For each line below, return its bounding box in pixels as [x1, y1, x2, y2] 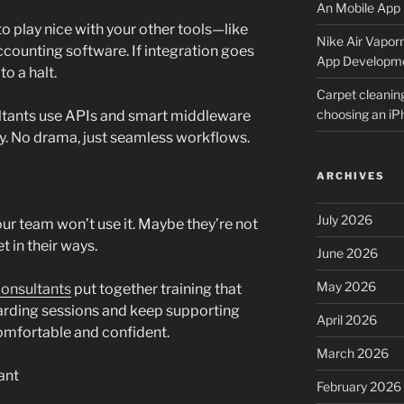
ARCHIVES [316, 170, 385, 183]
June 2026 [316, 245, 378, 262]
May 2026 [316, 279, 376, 295]
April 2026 [316, 312, 377, 328]
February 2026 [316, 379, 401, 395]
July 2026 [316, 212, 372, 228]
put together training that [71, 280, 242, 298]
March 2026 [316, 345, 389, 362]
